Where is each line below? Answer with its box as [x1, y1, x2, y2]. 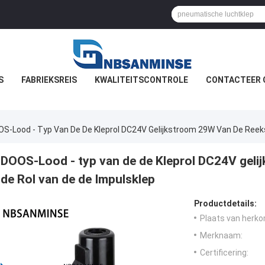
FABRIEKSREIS [21, 75, 77, 85]
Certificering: [200, 248, 248, 258]
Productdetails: [194, 199, 257, 209]
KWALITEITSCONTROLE [95, 75, 188, 85]
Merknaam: [200, 231, 243, 241]
